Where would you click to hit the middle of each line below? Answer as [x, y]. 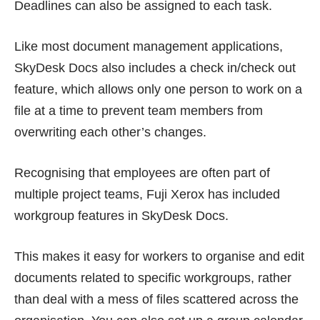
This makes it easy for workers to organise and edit [159, 256]
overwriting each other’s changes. [110, 132]
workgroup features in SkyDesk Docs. [121, 215]
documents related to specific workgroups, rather [153, 277]
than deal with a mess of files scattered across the [156, 299]
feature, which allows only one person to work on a [158, 89]
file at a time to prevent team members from [139, 110]
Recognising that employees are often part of [142, 172]
